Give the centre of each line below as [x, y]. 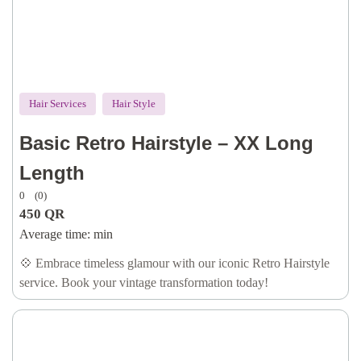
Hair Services [58, 104]
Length [52, 173]
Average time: [55, 234]
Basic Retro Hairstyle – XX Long [166, 143]
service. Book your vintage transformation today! [144, 282]
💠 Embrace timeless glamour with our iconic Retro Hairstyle [174, 263]
